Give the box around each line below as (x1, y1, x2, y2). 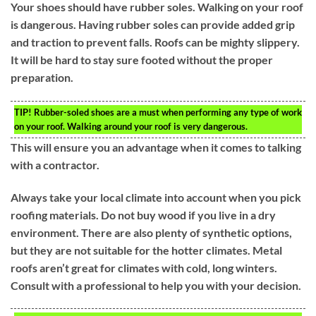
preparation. (11, 71, 73, 85)
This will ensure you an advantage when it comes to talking (11, 140, 301, 154)
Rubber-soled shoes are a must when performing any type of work (32, 106, 302, 118)
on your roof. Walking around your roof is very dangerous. (14, 120, 248, 132)
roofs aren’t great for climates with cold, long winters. (11, 260, 277, 274)
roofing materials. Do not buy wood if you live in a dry (11, 207, 276, 221)
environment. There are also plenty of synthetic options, (11, 225, 292, 239)
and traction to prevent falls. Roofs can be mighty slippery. (11, 35, 300, 49)
